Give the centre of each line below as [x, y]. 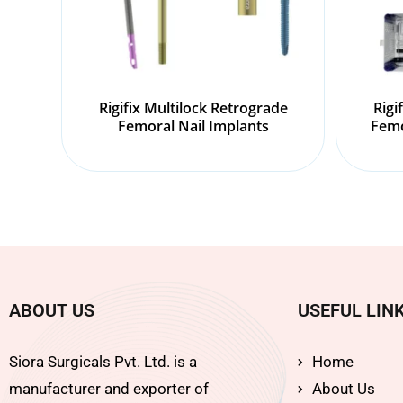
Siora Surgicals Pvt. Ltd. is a [103, 362]
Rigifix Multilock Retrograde [193, 107]
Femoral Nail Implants [193, 125]
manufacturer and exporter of [109, 389]
